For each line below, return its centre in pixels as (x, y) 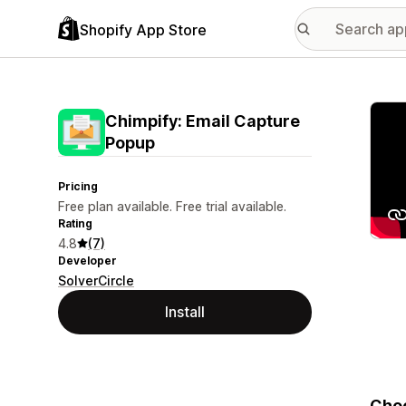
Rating (75, 223)
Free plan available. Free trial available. (172, 206)
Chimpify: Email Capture (203, 121)
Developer (87, 261)
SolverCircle (96, 280)
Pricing (78, 186)
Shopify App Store (143, 29)
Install (185, 312)
